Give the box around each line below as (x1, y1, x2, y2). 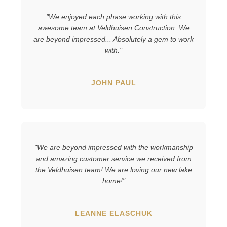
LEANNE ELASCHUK (74, 209, 153, 217)
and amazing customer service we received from (35, 154, 192, 163)
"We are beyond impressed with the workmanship (34, 143, 193, 152)
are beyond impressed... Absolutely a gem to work (33, 34, 194, 43)
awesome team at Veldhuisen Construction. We (37, 23, 190, 32)
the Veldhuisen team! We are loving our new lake (35, 165, 192, 174)
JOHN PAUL (91, 78, 136, 87)
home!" (102, 176, 125, 185)
